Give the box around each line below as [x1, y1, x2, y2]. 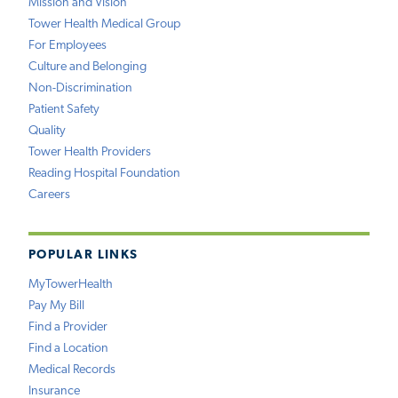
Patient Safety [28, 103, 99, 117]
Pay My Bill [28, 298, 84, 313]
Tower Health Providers [28, 146, 151, 160]
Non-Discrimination [28, 82, 132, 96]
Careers [28, 188, 70, 203]
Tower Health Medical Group [28, 18, 180, 32]
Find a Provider [28, 320, 107, 334]
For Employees [28, 39, 107, 53]
